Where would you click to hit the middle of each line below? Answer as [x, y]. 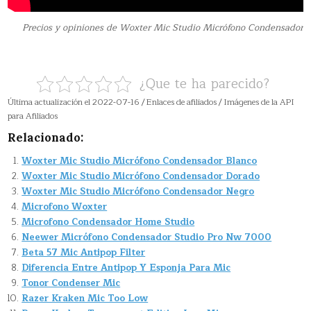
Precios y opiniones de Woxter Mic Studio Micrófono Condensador [162, 27]
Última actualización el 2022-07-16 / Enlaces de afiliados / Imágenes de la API [151, 102]
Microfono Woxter [65, 207]
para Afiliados [33, 116]
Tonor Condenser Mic [71, 283]
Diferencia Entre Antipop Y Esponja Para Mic [126, 268]
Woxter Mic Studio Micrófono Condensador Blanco [140, 161]
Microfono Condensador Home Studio [108, 222]
